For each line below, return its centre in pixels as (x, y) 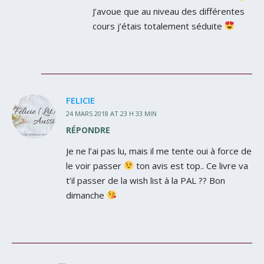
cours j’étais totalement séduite (159, 26)
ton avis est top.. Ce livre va (191, 165)
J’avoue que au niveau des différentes (169, 11)
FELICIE (80, 100)
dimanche (86, 195)
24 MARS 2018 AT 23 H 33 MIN (111, 113)
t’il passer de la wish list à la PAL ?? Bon (146, 180)
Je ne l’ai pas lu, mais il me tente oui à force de (159, 151)
